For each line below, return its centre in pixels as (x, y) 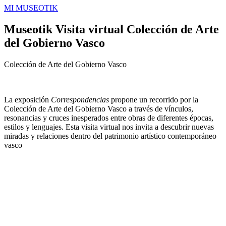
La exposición (27, 99)
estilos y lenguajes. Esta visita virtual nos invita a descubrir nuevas (109, 127)
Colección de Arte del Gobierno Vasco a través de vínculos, (99, 108)
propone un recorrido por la (154, 99)
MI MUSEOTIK (31, 8)
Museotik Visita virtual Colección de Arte (111, 29)
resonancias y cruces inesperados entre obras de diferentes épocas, (109, 118)
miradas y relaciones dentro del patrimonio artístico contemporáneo (110, 136)
